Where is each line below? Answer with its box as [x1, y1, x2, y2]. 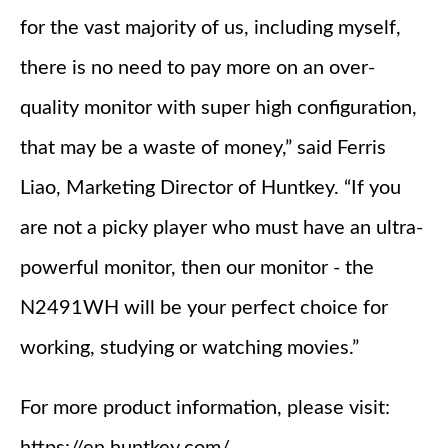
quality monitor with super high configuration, [20, 98, 417, 119]
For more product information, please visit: [20, 398, 390, 419]
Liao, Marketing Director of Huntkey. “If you [20, 178, 401, 199]
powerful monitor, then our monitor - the [20, 258, 374, 279]
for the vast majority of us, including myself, [20, 18, 401, 39]
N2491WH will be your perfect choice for [20, 298, 388, 319]
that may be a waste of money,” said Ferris [20, 138, 386, 159]
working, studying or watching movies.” [20, 338, 359, 359]
